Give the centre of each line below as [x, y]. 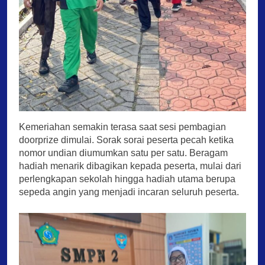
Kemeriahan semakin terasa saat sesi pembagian [122, 127]
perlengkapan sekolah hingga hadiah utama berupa [127, 179]
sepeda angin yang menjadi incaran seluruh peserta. [129, 192]
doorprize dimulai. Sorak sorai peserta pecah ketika [126, 140]
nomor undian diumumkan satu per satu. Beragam [123, 153]
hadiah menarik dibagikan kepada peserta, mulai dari [130, 166]
